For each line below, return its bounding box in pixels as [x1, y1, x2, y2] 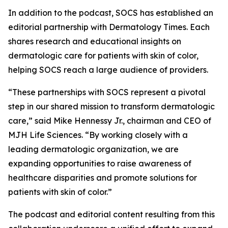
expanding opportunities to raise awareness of [8, 158, 191, 168]
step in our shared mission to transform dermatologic [8, 101, 215, 111]
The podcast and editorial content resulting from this [8, 209, 215, 219]
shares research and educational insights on [8, 36, 181, 46]
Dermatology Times [109, 22, 186, 32]
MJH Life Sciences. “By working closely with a [8, 130, 188, 140]
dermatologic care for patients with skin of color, [8, 50, 198, 61]
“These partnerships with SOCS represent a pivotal [8, 87, 206, 97]
